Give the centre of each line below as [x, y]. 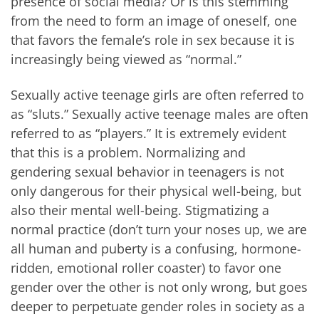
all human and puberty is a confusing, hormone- [156, 248]
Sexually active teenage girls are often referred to [157, 94]
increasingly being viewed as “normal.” [126, 59]
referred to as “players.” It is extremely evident [148, 133]
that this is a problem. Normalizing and [128, 152]
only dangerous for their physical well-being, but [156, 190]
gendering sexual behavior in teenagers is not [147, 171]
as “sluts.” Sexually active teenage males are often [159, 114]
